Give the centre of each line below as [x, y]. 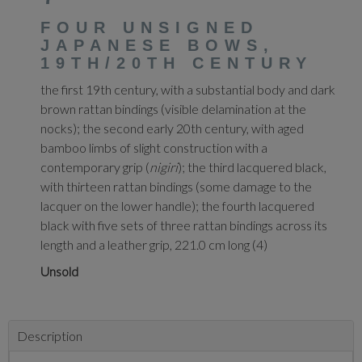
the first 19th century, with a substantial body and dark [188, 89]
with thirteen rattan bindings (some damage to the [176, 186]
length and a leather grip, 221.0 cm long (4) [154, 244]
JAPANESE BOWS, [158, 45]
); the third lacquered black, [252, 167]
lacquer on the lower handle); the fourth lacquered [177, 206]
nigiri [164, 167]
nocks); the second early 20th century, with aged [172, 128]
